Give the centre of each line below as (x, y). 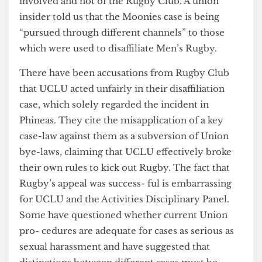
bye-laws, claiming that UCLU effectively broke (134, 197)
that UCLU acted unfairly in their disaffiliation (130, 130)
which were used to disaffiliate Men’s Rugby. (126, 87)
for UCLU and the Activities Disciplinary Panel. (133, 248)
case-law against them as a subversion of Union (132, 180)
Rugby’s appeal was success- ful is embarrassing (134, 231)
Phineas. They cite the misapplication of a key (130, 163)
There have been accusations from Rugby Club (133, 113)
